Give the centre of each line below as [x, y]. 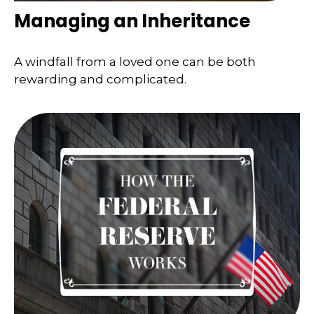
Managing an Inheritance [132, 21]
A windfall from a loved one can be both [135, 61]
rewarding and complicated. [100, 79]
